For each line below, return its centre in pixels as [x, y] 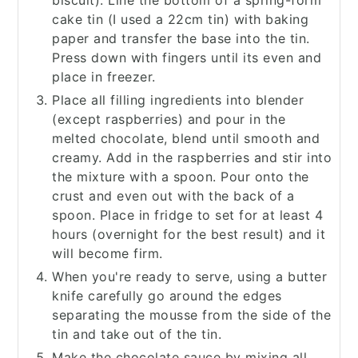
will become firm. [107, 254]
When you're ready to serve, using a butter [189, 277]
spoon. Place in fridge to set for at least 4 [187, 215]
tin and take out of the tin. [137, 334]
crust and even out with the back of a [173, 196]
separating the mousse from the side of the [191, 315]
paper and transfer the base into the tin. [181, 39]
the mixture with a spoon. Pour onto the [181, 177]
